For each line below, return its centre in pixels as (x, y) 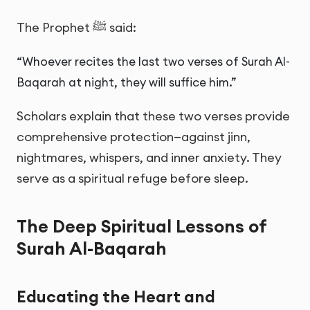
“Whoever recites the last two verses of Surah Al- (153, 61)
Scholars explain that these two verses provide (153, 116)
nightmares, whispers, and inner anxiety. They (149, 158)
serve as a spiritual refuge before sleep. (133, 179)
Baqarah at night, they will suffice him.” (126, 82)
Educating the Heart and (116, 296)
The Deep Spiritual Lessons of (142, 227)
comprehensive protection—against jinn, (134, 137)
